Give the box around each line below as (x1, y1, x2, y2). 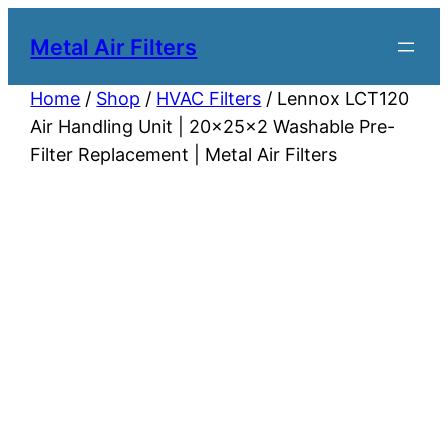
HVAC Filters (156, 88, 262, 110)
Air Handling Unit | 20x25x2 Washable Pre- (30, 116, 396, 138)
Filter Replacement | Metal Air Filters (30, 144, 338, 166)
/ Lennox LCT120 (261, 88, 410, 110)
